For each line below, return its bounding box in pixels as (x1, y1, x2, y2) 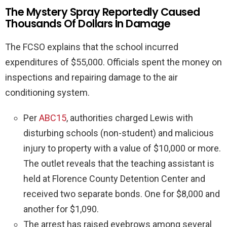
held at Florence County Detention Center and (23, 173, 205, 184)
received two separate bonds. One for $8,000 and (23, 188, 220, 199)
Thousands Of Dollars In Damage (5, 16, 171, 31)
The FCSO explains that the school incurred (5, 41, 178, 52)
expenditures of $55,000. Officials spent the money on (5, 56, 222, 67)
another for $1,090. (23, 203, 99, 214)
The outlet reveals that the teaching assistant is (23, 158, 214, 169)
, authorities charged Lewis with (66, 112, 193, 123)
